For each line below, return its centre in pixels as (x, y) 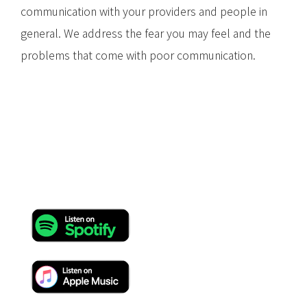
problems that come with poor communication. (138, 55)
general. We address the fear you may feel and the (146, 33)
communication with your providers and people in (144, 11)
